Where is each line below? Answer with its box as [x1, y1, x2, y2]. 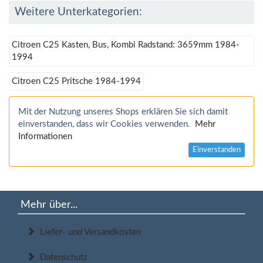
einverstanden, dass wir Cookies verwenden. [18, 120, 195, 129]
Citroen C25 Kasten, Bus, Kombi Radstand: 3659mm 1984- [12, 41, 240, 50]
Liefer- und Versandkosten [35, 228, 141, 237]
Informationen [18, 132, 72, 141]
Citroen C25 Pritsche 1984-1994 [12, 77, 141, 86]
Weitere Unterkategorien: [15, 6, 142, 18]
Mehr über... [21, 200, 77, 211]
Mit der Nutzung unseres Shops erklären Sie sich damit [18, 107, 228, 117]
